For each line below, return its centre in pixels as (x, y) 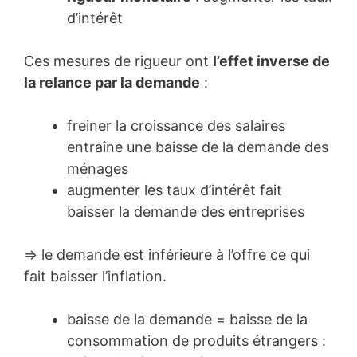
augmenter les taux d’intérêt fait (175, 190)
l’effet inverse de (271, 61)
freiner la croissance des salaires (176, 125)
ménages (98, 168)
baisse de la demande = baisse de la (187, 319)
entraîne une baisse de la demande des (198, 147)
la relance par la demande (112, 82)
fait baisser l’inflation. (95, 276)
